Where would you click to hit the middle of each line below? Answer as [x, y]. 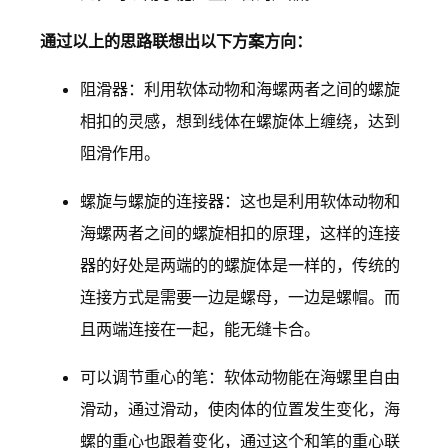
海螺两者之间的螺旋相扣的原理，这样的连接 [240, 233]
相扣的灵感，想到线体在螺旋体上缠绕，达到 [240, 121]
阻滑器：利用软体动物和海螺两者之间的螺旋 [240, 89]
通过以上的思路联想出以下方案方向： [176, 40]
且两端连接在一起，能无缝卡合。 [200, 329]
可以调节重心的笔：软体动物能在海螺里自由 [240, 377]
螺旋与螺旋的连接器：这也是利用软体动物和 [240, 201]
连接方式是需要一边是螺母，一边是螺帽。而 [240, 297]
